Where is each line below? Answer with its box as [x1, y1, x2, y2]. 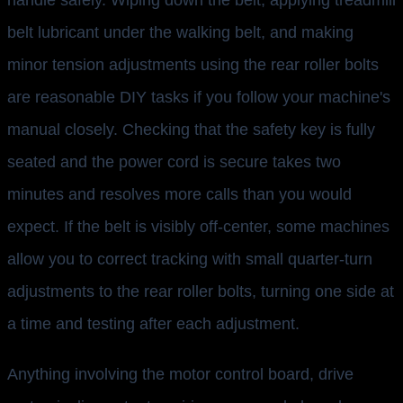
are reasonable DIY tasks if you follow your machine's [7, 88, 390, 107]
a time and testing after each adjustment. [7, 315, 300, 334]
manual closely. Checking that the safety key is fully [7, 121, 375, 139]
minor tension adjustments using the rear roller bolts [7, 56, 379, 75]
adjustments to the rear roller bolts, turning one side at [7, 282, 394, 301]
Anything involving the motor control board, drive [7, 365, 354, 384]
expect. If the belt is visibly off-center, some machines [7, 218, 390, 237]
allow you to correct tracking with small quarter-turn [7, 250, 372, 269]
